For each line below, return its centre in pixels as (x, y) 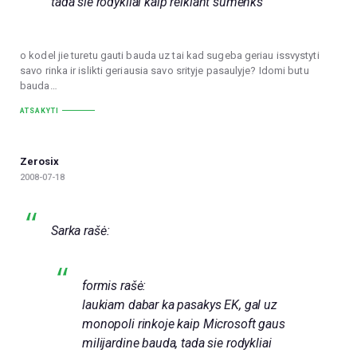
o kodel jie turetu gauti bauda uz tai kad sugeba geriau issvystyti (170, 56)
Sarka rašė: (80, 230)
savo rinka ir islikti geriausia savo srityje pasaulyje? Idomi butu (165, 71)
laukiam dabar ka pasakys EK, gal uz (180, 305)
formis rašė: (114, 286)
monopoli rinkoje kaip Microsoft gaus (184, 324)
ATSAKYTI (39, 110)
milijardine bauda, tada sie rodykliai (177, 343)
